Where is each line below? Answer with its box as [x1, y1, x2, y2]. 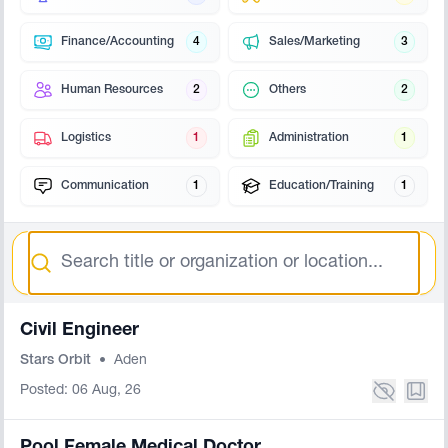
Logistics [61, 132, 111, 144]
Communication [61, 180, 149, 192]
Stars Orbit [20, 354, 95, 368]
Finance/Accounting [61, 36, 174, 48]
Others [269, 84, 306, 96]
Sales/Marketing [269, 36, 360, 48]
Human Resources [61, 84, 163, 96]
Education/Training [269, 180, 374, 192]
